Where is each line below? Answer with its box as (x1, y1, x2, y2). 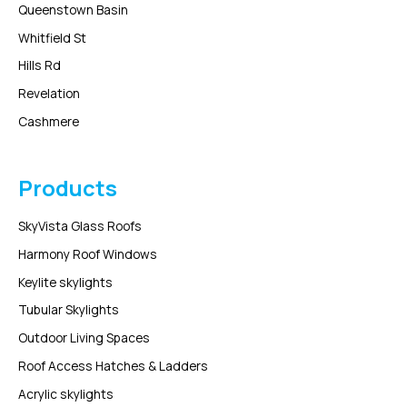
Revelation (17, 84, 80, 102)
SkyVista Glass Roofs (17, 217, 142, 235)
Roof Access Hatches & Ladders (17, 356, 208, 374)
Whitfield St (17, 28, 86, 46)
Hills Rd (17, 56, 61, 74)
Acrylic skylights (17, 384, 114, 402)
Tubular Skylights (17, 301, 119, 319)
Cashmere (17, 112, 79, 130)
